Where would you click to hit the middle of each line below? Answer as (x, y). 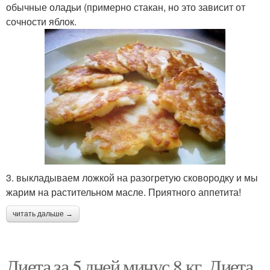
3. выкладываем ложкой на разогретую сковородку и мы (132, 177)
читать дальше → (43, 214)
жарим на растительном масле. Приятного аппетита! (124, 192)
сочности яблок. (41, 21)
